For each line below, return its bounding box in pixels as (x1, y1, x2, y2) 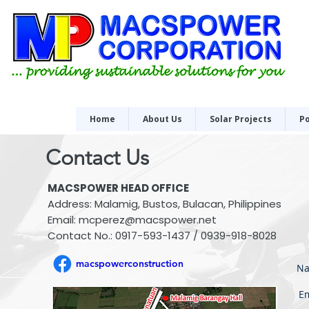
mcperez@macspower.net (79, 212, 217, 227)
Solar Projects (209, 113, 272, 125)
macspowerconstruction (76, 257, 183, 270)
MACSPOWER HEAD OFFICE (48, 181, 189, 195)
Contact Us (46, 145, 149, 170)
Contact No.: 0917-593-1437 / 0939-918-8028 (48, 228, 277, 243)
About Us (142, 113, 182, 125)
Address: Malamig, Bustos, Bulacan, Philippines (48, 197, 281, 211)
